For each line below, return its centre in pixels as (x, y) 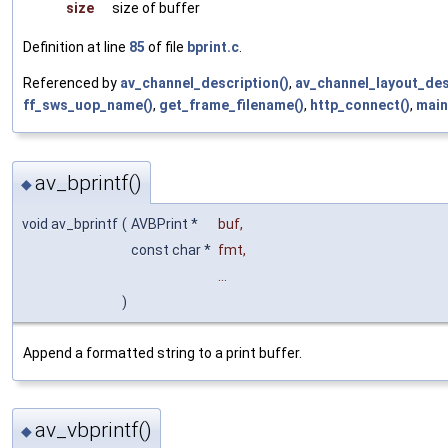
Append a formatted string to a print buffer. (162, 352)
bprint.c (213, 47)
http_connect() (360, 105)
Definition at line (76, 47)
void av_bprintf (70, 223)
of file (166, 47)
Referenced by (71, 83)
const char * (172, 249)
